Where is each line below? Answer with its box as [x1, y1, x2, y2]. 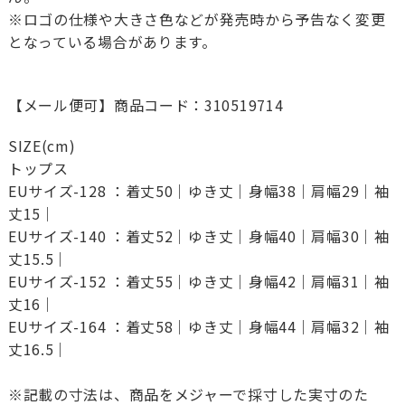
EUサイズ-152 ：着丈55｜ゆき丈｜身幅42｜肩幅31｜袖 [7, 270, 390, 293]
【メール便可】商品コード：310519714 [7, 94, 284, 117]
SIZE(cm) [7, 135, 76, 157]
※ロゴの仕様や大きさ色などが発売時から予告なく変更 [7, 8, 386, 31]
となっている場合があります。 [7, 31, 217, 53]
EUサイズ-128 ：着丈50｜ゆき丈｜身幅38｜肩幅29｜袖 [7, 180, 390, 202]
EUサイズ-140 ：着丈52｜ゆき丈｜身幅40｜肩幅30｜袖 [7, 225, 390, 248]
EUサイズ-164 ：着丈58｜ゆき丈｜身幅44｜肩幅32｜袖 [7, 316, 390, 338]
